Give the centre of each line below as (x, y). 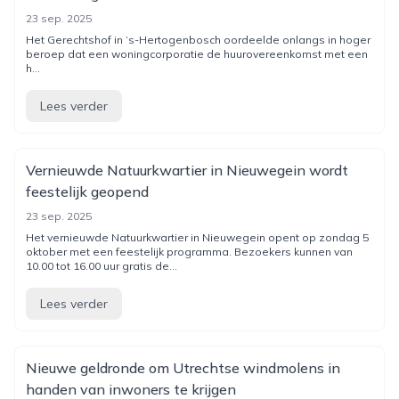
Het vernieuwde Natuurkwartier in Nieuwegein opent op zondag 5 (197, 237)
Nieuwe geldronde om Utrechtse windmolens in (183, 368)
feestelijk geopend (87, 191)
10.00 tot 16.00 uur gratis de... (102, 266)
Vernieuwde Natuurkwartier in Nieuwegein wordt (187, 170)
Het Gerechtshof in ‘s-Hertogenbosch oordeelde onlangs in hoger (198, 40)
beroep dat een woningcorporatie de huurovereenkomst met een (197, 54)
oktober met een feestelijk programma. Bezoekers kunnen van (189, 252)
